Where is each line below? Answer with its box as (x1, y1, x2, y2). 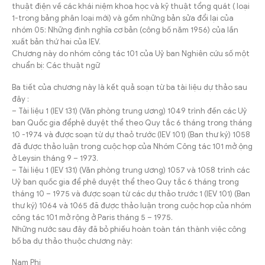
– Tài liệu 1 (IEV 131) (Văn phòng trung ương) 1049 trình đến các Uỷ (12, 105, 247, 116)
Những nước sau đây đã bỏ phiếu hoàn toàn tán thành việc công (12, 224, 246, 234)
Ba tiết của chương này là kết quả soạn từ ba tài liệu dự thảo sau (12, 82, 247, 92)
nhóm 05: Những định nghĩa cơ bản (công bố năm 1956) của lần (12, 25, 238, 35)
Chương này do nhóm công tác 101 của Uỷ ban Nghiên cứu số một (12, 49, 250, 59)
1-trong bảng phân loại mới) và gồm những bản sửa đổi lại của (12, 13, 234, 24)
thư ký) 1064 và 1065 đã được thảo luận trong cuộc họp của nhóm (12, 200, 251, 211)
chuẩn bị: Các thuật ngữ (12, 60, 100, 71)
